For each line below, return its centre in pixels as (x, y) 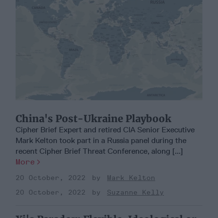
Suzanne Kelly (136, 192)
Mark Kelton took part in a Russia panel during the (101, 140)
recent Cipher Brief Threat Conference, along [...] (99, 151)
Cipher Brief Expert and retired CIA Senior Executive (105, 129)
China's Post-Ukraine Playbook (93, 118)
